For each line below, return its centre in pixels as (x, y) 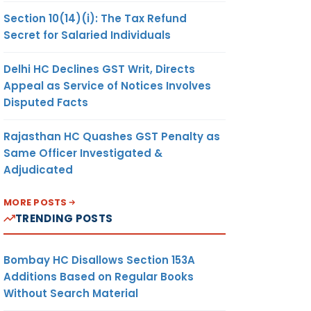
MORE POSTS (35, 202)
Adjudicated (38, 169)
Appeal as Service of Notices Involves (107, 85)
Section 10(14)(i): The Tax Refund (95, 18)
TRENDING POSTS (64, 218)
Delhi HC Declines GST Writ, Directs (99, 69)
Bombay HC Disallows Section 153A (99, 260)
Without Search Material (71, 293)
